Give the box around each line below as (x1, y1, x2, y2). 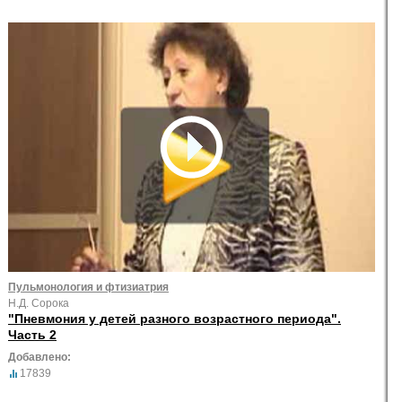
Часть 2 (8, 327, 57, 342)
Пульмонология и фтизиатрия (8, 280, 169, 293)
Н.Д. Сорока (8, 296, 69, 310)
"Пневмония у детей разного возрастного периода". (8, 310, 341, 326)
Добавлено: (8, 350, 71, 363)
